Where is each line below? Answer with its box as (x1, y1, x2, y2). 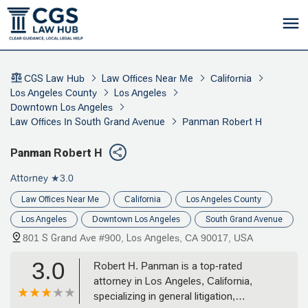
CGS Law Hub (24, 73, 85, 84)
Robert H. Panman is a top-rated (93, 259, 242, 272)
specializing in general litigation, (93, 289, 235, 302)
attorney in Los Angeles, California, (93, 274, 252, 287)
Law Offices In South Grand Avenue (10, 116, 165, 127)
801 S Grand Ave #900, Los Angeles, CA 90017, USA (23, 232, 253, 243)
